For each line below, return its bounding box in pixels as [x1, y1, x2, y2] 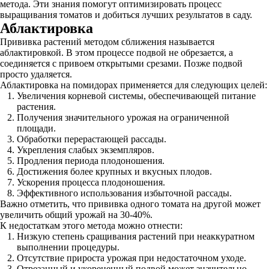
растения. [17, 101, 56, 112]
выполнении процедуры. [17, 242, 119, 252]
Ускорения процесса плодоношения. [17, 177, 165, 187]
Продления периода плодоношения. [17, 156, 165, 166]
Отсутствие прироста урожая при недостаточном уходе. [17, 253, 246, 263]
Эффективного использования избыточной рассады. [17, 188, 232, 198]
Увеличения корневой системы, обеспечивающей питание [17, 91, 256, 101]
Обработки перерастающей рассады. [17, 134, 166, 144]
